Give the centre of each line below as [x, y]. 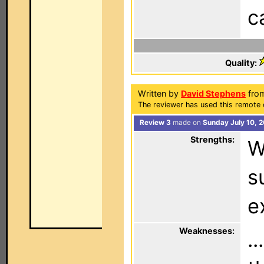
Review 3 [155, 123]
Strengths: [212, 139]
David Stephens [213, 93]
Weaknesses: [207, 231]
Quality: [242, 63]
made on [187, 123]
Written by [159, 93]
